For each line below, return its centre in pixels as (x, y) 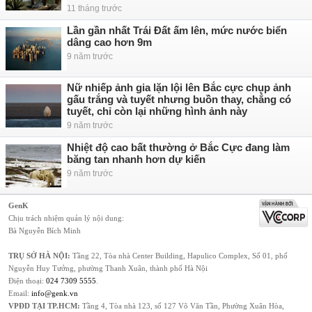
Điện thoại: (27, 281)
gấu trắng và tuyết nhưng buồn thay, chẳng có (179, 99)
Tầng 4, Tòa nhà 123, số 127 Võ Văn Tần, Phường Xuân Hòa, (182, 306)
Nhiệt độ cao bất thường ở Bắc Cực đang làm (178, 147)
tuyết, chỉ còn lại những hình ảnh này (157, 111)
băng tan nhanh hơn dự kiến (136, 159)
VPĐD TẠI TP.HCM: (44, 306)
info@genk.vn (55, 293)
